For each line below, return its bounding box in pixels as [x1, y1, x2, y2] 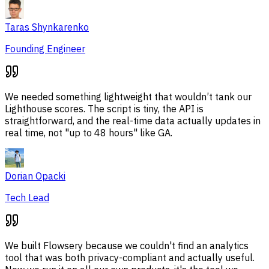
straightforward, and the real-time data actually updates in [5, 115, 261, 127]
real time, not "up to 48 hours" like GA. [5, 127, 172, 139]
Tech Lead [5, 192, 49, 204]
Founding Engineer [5, 43, 85, 55]
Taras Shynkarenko [5, 21, 89, 34]
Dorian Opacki [5, 170, 65, 183]
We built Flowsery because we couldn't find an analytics [5, 240, 249, 252]
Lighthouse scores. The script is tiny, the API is [5, 103, 204, 115]
